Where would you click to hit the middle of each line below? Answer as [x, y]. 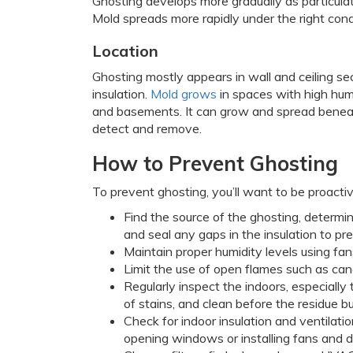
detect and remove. [147, 128]
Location [125, 51]
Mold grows [184, 94]
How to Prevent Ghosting [215, 163]
